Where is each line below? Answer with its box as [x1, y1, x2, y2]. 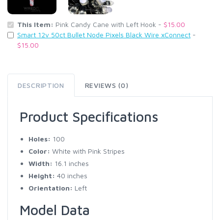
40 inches [55, 171, 87, 180]
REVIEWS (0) [84, 81, 129, 90]
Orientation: [28, 184, 73, 192]
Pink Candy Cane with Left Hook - [55, 20, 164, 29]
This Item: [17, 20, 55, 29]
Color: [28, 147, 50, 156]
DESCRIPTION [18, 81, 64, 90]
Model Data [20, 202, 90, 219]
